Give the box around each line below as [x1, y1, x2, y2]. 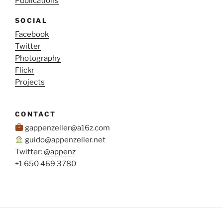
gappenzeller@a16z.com [23, 123, 111, 132]
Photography [15, 53, 61, 63]
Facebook [15, 29, 49, 39]
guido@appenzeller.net [23, 135, 106, 144]
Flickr [15, 65, 34, 75]
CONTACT [15, 110, 56, 118]
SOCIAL [15, 16, 48, 25]
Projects [15, 77, 45, 87]
